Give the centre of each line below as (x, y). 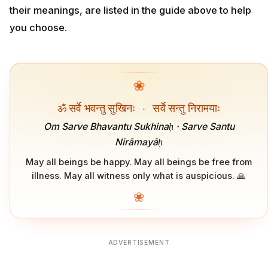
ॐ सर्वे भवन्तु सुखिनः (98, 107)
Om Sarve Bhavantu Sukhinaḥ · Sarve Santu (139, 127)
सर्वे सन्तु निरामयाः (185, 107)
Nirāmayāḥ (139, 142)
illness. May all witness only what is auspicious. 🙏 (139, 176)
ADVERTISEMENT (139, 242)
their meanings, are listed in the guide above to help (130, 10)
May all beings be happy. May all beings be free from (139, 162)
